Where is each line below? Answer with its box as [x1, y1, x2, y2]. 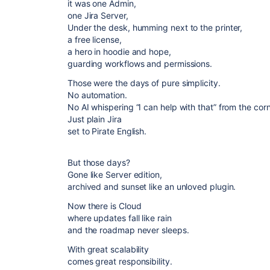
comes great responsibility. [67, 256, 172, 266]
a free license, [67, 34, 122, 45]
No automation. [67, 90, 127, 100]
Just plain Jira [67, 114, 122, 124]
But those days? [67, 157, 130, 168]
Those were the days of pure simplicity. [67, 78, 221, 88]
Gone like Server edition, [67, 169, 162, 180]
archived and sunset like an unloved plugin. [67, 181, 236, 192]
